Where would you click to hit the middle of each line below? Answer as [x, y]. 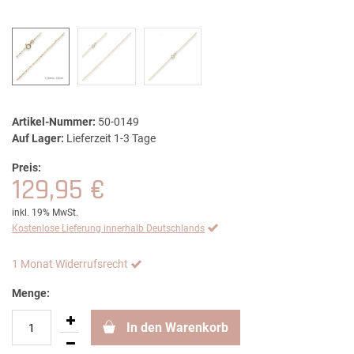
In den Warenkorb [177, 328]
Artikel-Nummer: [54, 122]
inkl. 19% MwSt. [45, 213]
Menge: [31, 294]
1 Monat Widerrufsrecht [70, 264]
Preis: [26, 168]
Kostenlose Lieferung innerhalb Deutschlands [108, 229]
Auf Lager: [38, 139]
